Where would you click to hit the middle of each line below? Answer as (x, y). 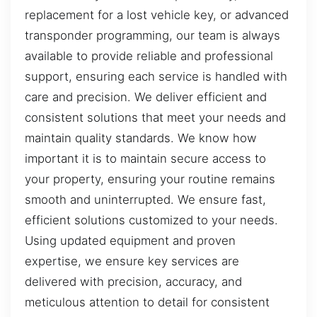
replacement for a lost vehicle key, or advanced (157, 15)
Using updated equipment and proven (130, 241)
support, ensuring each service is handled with (156, 77)
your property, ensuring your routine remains (150, 179)
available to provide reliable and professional (149, 56)
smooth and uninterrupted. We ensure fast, (145, 200)
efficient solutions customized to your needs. (151, 220)
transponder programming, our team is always (152, 36)
